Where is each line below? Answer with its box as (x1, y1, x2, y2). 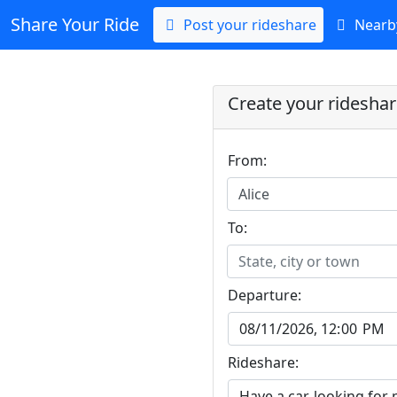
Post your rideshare (180, 15, 317, 35)
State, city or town (238, 252, 360, 271)
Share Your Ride (11, 12, 139, 36)
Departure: (228, 285, 301, 305)
